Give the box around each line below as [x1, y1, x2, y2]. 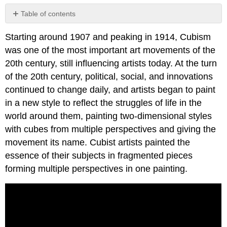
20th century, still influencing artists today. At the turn [5, 58, 217, 69]
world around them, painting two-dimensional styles [5, 111, 212, 122]
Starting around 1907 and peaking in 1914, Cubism [5, 32, 211, 43]
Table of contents [21, 9, 76, 18]
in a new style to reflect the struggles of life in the [5, 98, 202, 108]
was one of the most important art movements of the [5, 45, 216, 56]
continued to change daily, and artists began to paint [5, 85, 216, 95]
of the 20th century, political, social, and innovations [5, 71, 213, 82]
